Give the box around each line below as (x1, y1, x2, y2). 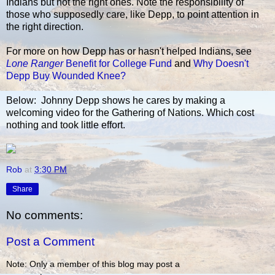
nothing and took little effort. (6, 120, 125, 131)
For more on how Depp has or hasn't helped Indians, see (6, 46, 252, 57)
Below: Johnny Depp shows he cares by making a (6, 95, 225, 106)
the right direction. (6, 21, 83, 33)
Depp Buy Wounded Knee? (6, 71, 126, 82)
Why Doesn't (193, 58, 249, 69)
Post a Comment (6, 235, 95, 249)
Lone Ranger (6, 58, 63, 69)
